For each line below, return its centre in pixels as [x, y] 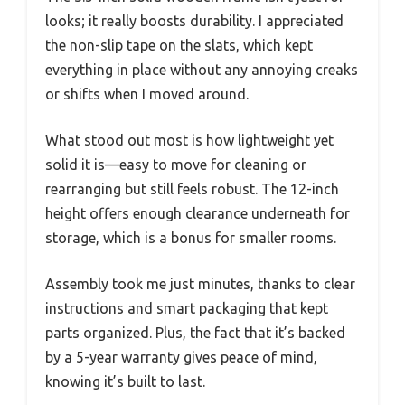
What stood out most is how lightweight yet [189, 140]
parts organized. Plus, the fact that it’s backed [195, 332]
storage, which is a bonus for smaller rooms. [191, 237]
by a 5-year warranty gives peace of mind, [181, 357]
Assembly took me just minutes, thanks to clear [200, 283]
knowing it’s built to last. [125, 381]
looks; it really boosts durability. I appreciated [194, 20]
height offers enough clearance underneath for [198, 213]
